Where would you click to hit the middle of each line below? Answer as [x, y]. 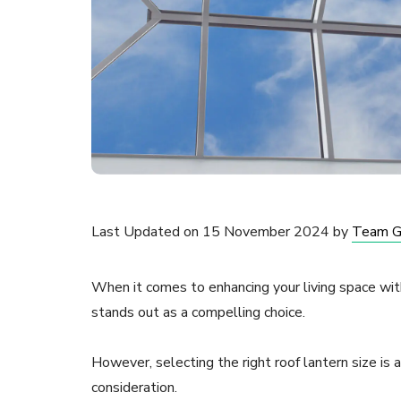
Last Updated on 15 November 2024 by [222, 232]
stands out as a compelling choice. [198, 313]
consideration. [136, 388]
